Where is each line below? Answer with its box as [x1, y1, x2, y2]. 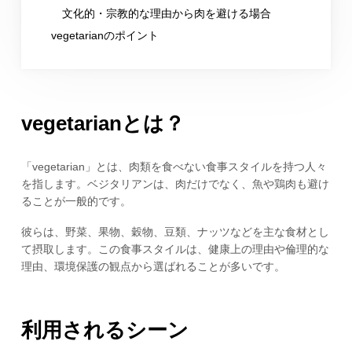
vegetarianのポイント [50, 29, 159, 42]
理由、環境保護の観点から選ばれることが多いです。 [20, 260, 285, 273]
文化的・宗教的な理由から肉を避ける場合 [61, 7, 271, 20]
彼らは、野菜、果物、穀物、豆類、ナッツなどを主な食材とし [20, 225, 329, 239]
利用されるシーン [20, 317, 189, 342]
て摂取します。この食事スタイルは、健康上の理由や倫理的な [20, 243, 329, 256]
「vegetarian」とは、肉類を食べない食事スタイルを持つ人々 [20, 160, 327, 174]
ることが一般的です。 [20, 195, 131, 208]
